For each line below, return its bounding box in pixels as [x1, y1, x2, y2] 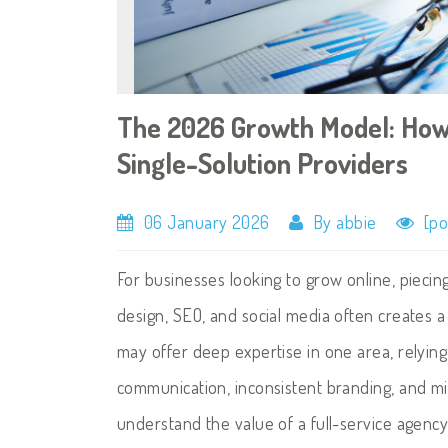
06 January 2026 [139, 210, 270, 233]
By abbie [308, 210, 377, 233]
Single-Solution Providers [117, 145, 408, 181]
